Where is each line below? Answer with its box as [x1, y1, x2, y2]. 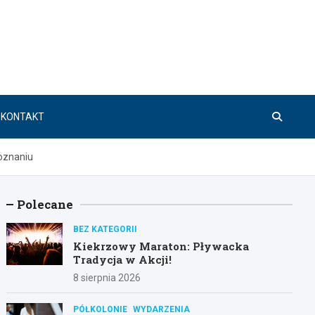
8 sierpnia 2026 [73, 271, 141, 283]
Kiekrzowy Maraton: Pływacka [73, 238, 250, 253]
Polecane [17, 195, 74, 212]
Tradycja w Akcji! [73, 252, 172, 266]
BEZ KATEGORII [73, 224, 138, 234]
